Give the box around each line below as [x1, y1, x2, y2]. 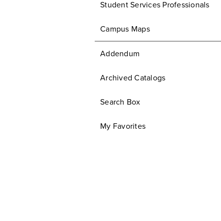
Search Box [100, 97, 141, 107]
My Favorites [100, 121, 146, 131]
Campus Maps [100, 24, 150, 34]
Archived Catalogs [100, 73, 166, 83]
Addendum [100, 49, 140, 59]
